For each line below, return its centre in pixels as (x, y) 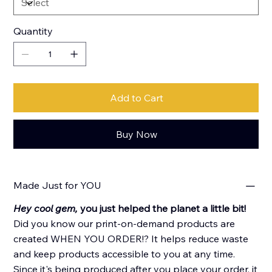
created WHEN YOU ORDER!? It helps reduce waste (131, 238)
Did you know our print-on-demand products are (124, 223)
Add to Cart (137, 97)
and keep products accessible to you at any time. (124, 253)
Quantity (33, 31)
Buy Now (137, 134)
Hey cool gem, (46, 208)
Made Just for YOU (58, 185)
